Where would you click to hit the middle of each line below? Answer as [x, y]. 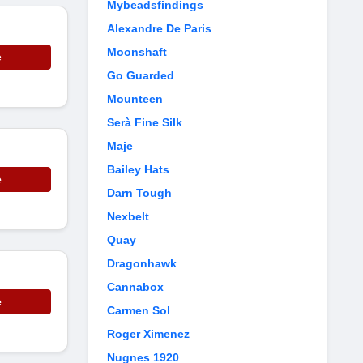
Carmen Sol [139, 310]
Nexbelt [128, 216]
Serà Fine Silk [145, 122]
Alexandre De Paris [159, 28]
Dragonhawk [142, 263]
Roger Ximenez [148, 334]
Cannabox [135, 287]
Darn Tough [139, 193]
